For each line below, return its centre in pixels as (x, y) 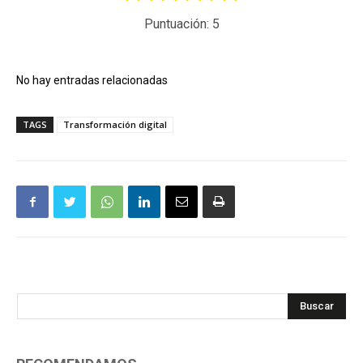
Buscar (317, 306)
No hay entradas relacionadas (92, 81)
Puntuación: (178, 24)
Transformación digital (115, 125)
